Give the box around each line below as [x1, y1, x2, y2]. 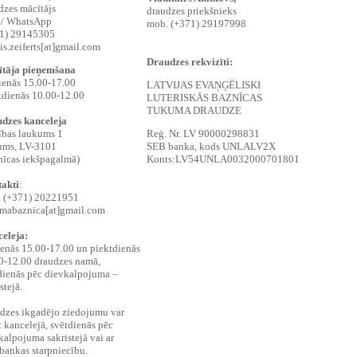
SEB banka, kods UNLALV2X [147, 140, 276, 152]
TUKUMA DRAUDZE [147, 104, 241, 116]
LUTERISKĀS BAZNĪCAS [147, 92, 262, 104]
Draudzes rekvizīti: [147, 56, 233, 68]
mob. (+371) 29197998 [147, 18, 246, 29]
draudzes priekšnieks [147, 5, 237, 17]
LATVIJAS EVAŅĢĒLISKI [147, 79, 261, 91]
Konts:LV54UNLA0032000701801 [147, 153, 300, 165]
